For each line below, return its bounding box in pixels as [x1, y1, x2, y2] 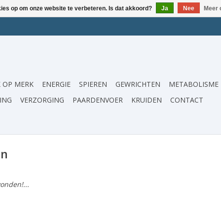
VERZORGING [20, 95, 64, 105]
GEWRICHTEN [115, 79, 160, 89]
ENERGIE [42, 79, 71, 89]
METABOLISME [169, 79, 219, 89]
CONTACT [170, 95, 203, 105]
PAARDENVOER [73, 95, 123, 105]
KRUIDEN [131, 95, 162, 105]
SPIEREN [79, 79, 107, 89]
